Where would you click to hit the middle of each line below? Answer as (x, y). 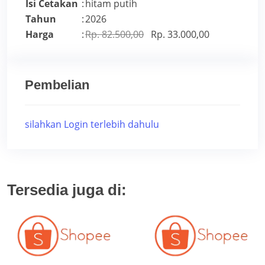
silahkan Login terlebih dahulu (92, 125)
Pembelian (57, 85)
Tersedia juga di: (67, 190)
